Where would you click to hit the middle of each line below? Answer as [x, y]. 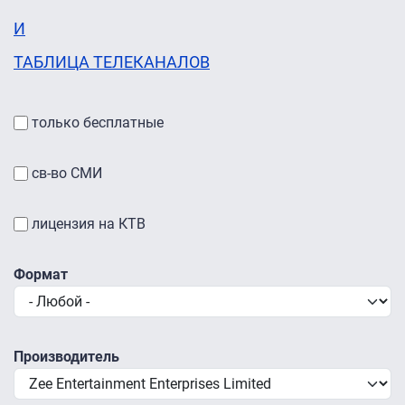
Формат [41, 275]
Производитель [66, 357]
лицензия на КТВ [89, 224]
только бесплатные [98, 123]
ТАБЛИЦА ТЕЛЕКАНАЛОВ [112, 62]
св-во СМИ [67, 174]
